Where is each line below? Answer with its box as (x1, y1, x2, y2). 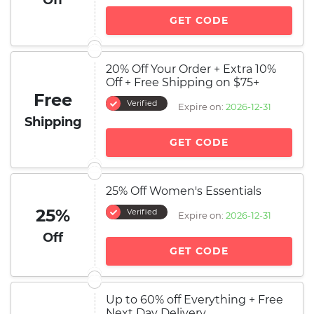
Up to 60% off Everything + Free (106, 293, 283, 306)
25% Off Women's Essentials (106, 184, 261, 198)
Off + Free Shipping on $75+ (106, 76, 259, 89)
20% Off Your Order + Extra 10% (106, 62, 276, 76)
